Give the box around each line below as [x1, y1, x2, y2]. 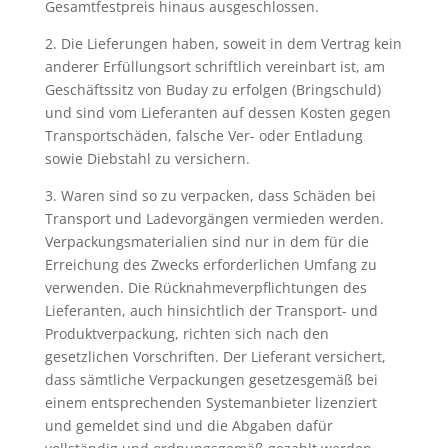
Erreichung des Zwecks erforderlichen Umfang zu [44, 255, 377, 274]
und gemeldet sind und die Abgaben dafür [44, 416, 333, 435]
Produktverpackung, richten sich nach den [44, 324, 329, 343]
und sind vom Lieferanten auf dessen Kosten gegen [44, 103, 391, 122]
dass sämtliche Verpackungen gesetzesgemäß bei [44, 370, 378, 389]
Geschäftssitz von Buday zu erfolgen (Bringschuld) [44, 80, 381, 99]
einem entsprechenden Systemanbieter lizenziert [44, 393, 377, 412]
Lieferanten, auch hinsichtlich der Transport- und [44, 301, 378, 320]
